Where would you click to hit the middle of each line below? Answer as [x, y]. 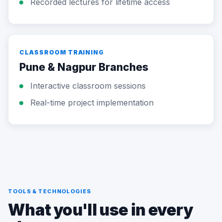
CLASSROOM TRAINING [62, 52]
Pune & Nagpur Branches [84, 67]
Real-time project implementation [92, 103]
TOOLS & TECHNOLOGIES [50, 191]
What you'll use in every [101, 210]
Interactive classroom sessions [88, 86]
